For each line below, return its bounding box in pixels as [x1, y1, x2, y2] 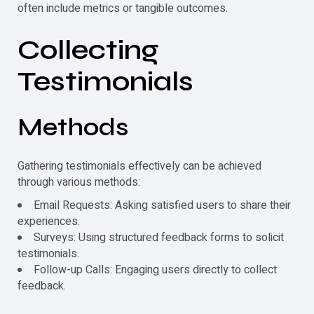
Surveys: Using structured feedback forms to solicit [34, 228, 284, 246]
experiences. [18, 212, 80, 230]
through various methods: [18, 173, 140, 191]
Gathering [18, 157, 66, 175]
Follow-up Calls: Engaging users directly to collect [34, 261, 277, 278]
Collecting [18, 32, 159, 67]
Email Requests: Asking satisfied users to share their [34, 196, 291, 214]
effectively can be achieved [125, 157, 261, 175]
